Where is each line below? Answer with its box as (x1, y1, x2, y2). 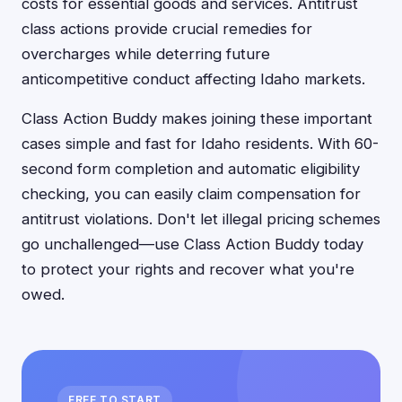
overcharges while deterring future (22, 45, 270, 63)
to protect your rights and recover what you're (22, 260, 354, 278)
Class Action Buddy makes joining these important (22, 109, 372, 127)
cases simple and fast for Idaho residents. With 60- (22, 135, 379, 153)
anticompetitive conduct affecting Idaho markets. (22, 70, 365, 88)
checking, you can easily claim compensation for (22, 185, 361, 203)
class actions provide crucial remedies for (22, 20, 312, 38)
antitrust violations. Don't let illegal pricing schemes (22, 210, 380, 228)
